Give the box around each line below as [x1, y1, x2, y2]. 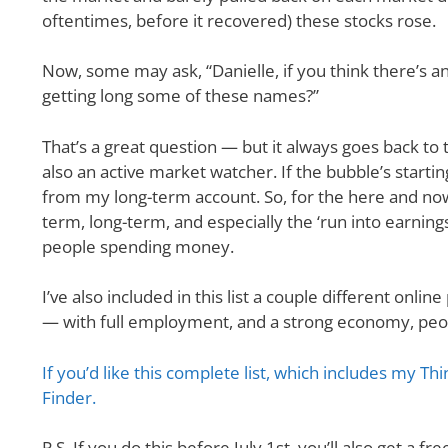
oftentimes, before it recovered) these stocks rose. [42, 8, 440, 32]
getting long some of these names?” [42, 84, 319, 108]
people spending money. [42, 234, 238, 258]
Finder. [42, 385, 96, 409]
